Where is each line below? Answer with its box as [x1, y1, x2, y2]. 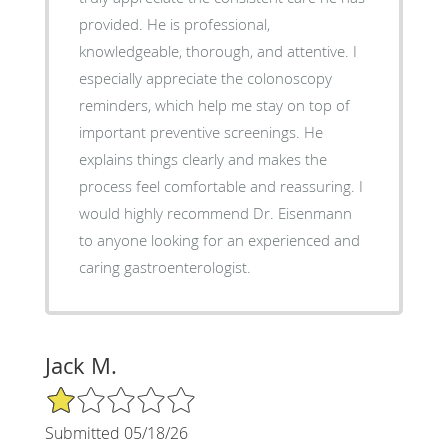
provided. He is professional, [78, 13, 270, 34]
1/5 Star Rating [44, 383, 144, 403]
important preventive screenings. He [78, 121, 323, 142]
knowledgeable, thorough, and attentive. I [78, 40, 357, 61]
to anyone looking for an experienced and [78, 229, 360, 250]
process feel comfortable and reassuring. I [78, 175, 363, 196]
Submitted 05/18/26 [44, 421, 188, 444]
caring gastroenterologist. [78, 256, 251, 277]
